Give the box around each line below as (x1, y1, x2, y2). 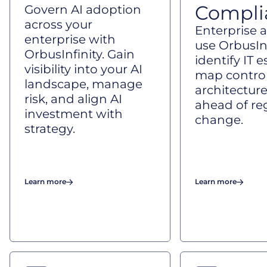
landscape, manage (24, 77, 142, 91)
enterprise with (24, 32, 116, 46)
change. (195, 113, 243, 127)
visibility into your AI (24, 62, 142, 76)
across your (24, 17, 92, 32)
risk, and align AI (24, 92, 122, 106)
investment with (24, 107, 123, 121)
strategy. (24, 122, 75, 136)
